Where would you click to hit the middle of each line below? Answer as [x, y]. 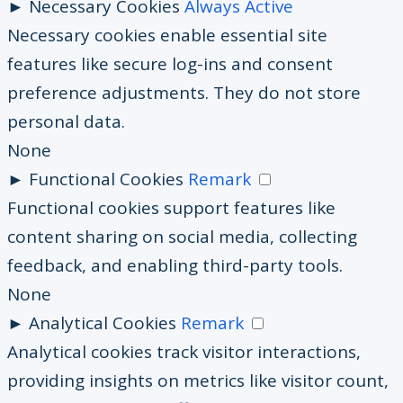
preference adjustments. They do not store [184, 92]
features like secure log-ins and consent [170, 63]
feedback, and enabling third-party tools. [175, 265]
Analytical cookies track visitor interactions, [184, 351]
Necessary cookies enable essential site [167, 35]
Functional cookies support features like [171, 207]
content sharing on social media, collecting [182, 236]
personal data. [66, 121]
